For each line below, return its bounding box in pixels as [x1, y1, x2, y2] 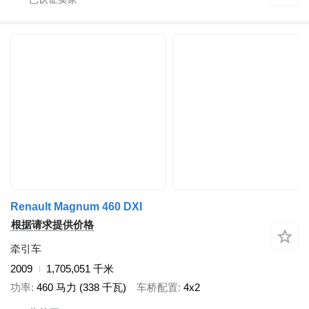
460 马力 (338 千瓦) [37, 281, 126, 293]
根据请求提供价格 [11, 219, 94, 231]
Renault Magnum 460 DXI [10, 201, 142, 213]
